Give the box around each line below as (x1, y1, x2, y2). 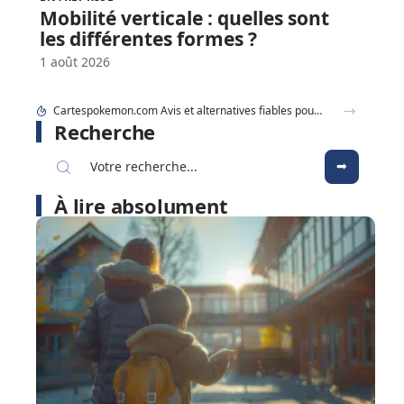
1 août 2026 (40, 53, 110, 71)
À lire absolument (54, 192, 228, 220)
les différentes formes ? (40, 26, 257, 52)
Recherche (54, 118, 156, 146)
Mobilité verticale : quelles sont (40, 5, 329, 32)
